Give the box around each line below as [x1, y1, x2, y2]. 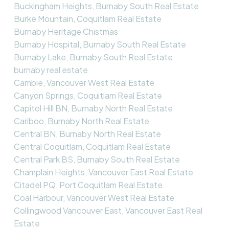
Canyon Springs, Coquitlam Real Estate [13, 89, 162, 101]
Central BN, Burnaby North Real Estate [13, 128, 161, 139]
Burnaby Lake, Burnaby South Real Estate [13, 51, 173, 62]
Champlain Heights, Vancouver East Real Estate [13, 166, 193, 177]
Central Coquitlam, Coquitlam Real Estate [13, 141, 171, 152]
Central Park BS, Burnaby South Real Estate [13, 153, 180, 165]
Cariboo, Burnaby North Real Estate [13, 115, 149, 126]
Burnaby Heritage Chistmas [13, 26, 118, 37]
